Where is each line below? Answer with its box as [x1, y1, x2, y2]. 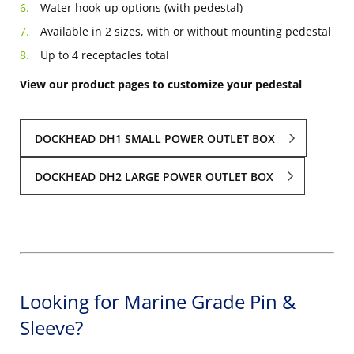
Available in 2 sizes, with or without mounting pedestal [40, 23, 331, 39]
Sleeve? [20, 314, 83, 341]
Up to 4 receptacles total [40, 47, 169, 62]
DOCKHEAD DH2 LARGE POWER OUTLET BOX [35, 169, 274, 185]
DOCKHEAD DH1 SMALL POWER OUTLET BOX [35, 130, 276, 146]
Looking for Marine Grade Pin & [20, 288, 296, 315]
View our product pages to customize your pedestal [20, 76, 302, 92]
